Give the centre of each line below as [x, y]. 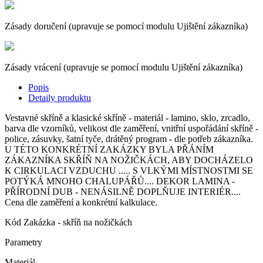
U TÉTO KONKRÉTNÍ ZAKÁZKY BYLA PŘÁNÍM [109, 150]
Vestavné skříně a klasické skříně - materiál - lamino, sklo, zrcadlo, [129, 118]
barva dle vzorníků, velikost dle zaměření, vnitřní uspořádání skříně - [131, 129]
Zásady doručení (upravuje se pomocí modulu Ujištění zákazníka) [126, 26]
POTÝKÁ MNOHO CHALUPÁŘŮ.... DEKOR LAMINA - [120, 181]
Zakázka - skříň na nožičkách [78, 222]
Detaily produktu [60, 98]
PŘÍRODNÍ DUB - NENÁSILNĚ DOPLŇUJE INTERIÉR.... [123, 192]
